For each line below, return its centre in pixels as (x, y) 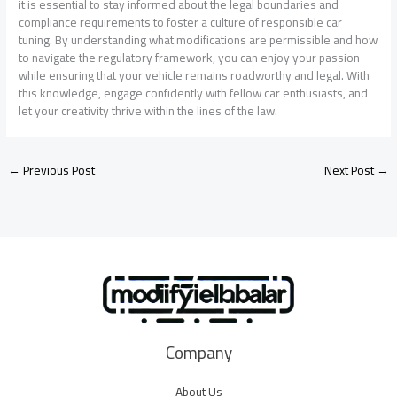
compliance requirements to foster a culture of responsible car (181, 22)
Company (198, 353)
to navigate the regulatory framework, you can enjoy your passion (190, 57)
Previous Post (58, 170)
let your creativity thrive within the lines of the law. (148, 110)
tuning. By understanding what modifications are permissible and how (198, 39)
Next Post (350, 170)
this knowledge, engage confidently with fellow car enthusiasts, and (194, 93)
